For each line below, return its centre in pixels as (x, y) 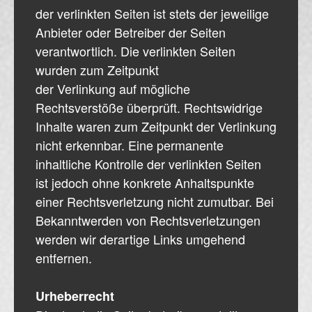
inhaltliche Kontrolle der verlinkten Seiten (148, 163)
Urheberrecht (75, 296)
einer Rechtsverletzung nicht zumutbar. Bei (155, 201)
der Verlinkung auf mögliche (113, 88)
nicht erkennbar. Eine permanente (130, 145)
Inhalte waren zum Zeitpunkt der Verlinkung (156, 126)
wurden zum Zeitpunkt (97, 69)
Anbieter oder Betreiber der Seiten (131, 32)
